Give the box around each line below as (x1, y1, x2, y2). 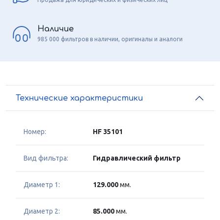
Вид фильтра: (24, 154, 68, 163)
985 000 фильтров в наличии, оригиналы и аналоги (37, 35, 183, 42)
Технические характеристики (16, 93, 143, 103)
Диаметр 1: (24, 181, 60, 189)
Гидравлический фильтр (93, 154, 181, 163)
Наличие (37, 24, 74, 33)
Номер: (24, 128, 46, 136)
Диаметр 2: (24, 207, 60, 216)
